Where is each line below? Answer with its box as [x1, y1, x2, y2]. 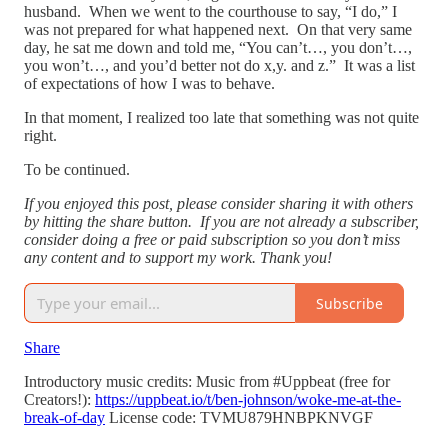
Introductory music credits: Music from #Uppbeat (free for [24, 373, 390, 391]
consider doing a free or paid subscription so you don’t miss [24, 231, 400, 249]
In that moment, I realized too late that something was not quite [24, 109, 419, 127]
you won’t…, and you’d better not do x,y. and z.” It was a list [24, 57, 415, 75]
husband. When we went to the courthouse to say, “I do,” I [24, 3, 397, 21]
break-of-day [24, 409, 105, 427]
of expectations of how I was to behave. [24, 75, 275, 93]
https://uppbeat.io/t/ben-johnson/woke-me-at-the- [95, 391, 401, 409]
